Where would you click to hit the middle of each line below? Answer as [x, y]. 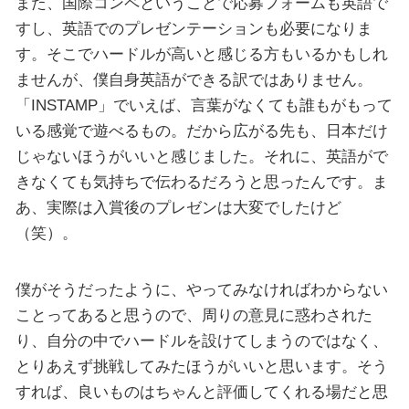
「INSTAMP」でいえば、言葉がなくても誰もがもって [204, 105]
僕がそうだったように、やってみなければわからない [201, 289]
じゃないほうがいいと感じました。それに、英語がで [201, 157]
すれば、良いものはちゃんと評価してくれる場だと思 [201, 391]
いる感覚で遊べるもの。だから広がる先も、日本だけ [201, 131]
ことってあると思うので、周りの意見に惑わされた [194, 315]
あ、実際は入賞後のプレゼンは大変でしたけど [178, 208]
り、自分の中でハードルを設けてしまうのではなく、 [201, 340]
